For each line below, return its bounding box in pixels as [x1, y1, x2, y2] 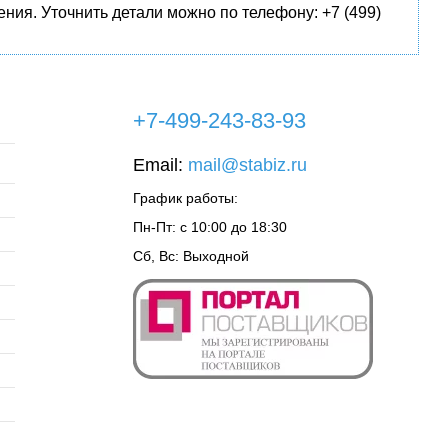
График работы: [133, 190, 238, 206]
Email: [133, 155, 188, 175]
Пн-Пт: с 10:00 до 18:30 [133, 219, 287, 235]
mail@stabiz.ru [188, 155, 307, 175]
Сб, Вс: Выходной [133, 248, 249, 264]
